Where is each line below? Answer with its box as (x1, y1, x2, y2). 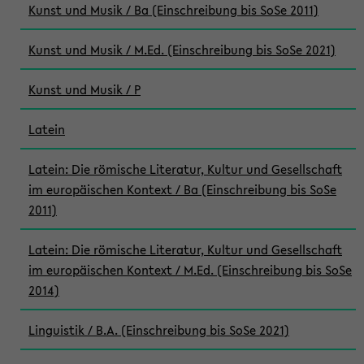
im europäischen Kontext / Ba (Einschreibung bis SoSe (28, 180, 336, 198)
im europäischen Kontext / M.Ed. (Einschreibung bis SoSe (28, 261, 352, 279)
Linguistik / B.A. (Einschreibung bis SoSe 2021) (28, 321, 289, 339)
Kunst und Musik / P (28, 80, 141, 98)
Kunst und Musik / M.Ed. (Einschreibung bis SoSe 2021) (28, 41, 336, 58)
